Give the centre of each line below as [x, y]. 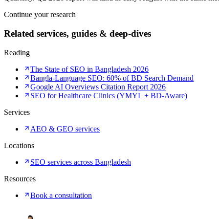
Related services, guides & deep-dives [77, 34]
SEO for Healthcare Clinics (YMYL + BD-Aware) [109, 95]
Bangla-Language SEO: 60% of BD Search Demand [112, 78]
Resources [20, 178]
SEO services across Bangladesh [81, 162]
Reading [17, 52]
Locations [19, 145]
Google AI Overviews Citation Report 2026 [98, 87]
